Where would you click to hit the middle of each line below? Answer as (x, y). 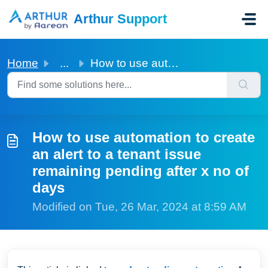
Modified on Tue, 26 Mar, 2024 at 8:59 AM (139, 207)
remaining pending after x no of (141, 171)
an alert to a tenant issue (117, 154)
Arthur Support (120, 19)
